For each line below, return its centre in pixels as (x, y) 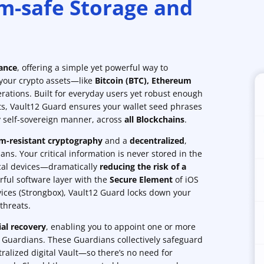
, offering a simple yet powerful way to (93, 68)
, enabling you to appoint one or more (121, 227)
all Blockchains (154, 120)
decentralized (157, 141)
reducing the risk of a (143, 167)
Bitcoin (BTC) (121, 81)
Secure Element (141, 180)
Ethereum (171, 81)
